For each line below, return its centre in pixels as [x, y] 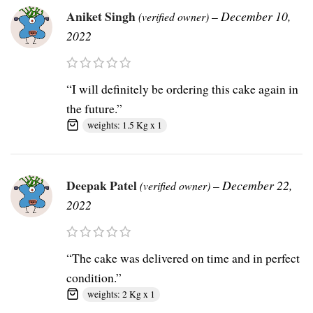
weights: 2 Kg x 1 [121, 294]
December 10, [256, 16]
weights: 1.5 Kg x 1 [125, 125]
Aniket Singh [102, 16]
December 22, [257, 185]
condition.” [94, 278]
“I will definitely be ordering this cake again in [182, 89]
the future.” [94, 109]
